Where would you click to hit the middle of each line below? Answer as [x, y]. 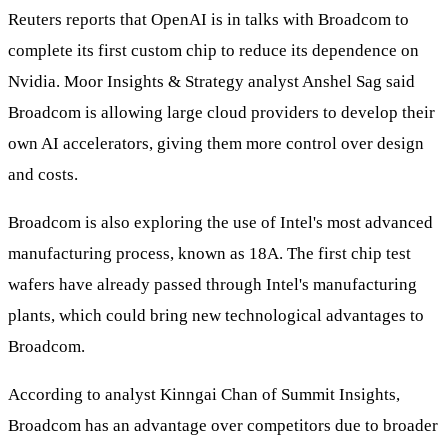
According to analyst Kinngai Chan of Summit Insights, [204, 395]
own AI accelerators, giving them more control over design [216, 144]
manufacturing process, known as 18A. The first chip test [209, 254]
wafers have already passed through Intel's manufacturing [212, 285]
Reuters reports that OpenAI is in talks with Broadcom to [208, 20]
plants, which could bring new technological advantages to [216, 316]
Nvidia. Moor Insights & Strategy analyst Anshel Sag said [211, 82]
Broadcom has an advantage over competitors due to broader [223, 426]
